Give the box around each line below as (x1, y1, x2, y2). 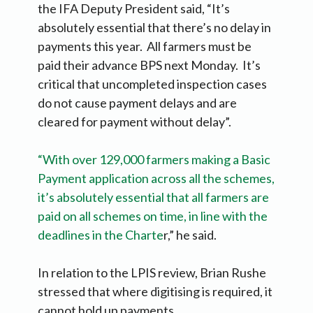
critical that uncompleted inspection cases (38, 76, 267, 92)
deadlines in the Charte (38, 227, 163, 243)
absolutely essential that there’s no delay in (38, 20, 271, 36)
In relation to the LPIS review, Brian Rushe (38, 265, 266, 281)
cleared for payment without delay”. (38, 114, 231, 130)
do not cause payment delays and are (38, 95, 237, 111)
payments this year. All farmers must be (38, 38, 252, 54)
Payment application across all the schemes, (38, 170, 275, 187)
